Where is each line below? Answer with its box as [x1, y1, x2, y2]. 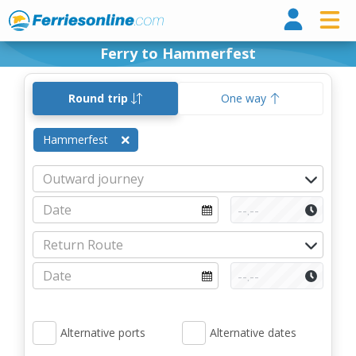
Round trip [68, 91, 131, 106]
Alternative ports [60, 325, 145, 340]
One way [221, 91, 269, 106]
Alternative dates [210, 325, 296, 340]
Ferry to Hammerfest [100, 44, 256, 63]
